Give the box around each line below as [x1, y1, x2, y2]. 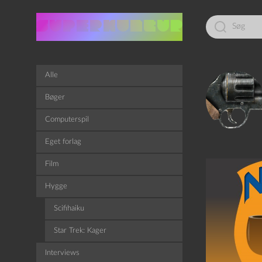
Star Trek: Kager [54, 227, 106, 235]
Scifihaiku [54, 205, 84, 212]
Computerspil [45, 116, 89, 123]
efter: [205, 24, 223, 32]
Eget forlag [45, 138, 81, 146]
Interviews [45, 249, 80, 257]
